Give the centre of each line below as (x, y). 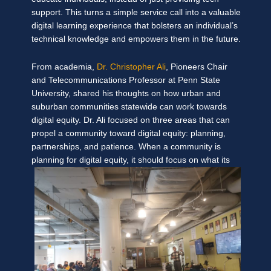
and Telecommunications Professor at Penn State (126, 80)
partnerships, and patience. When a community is (126, 147)
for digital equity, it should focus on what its (147, 160)
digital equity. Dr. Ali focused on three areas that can (131, 120)
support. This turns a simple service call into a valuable (136, 13)
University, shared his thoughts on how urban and (126, 94)
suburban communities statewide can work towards (129, 107)
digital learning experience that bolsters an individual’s (135, 26)
